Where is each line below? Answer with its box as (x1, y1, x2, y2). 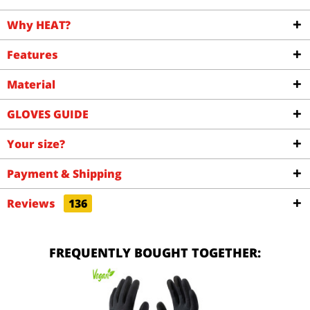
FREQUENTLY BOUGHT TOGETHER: (49, 244, 261, 261)
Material (7, 77, 55, 92)
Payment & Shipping (7, 166, 122, 181)
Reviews (7, 196, 58, 211)
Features (7, 47, 58, 62)
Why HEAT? (7, 17, 71, 33)
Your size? (7, 136, 65, 152)
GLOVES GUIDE (7, 107, 89, 122)
